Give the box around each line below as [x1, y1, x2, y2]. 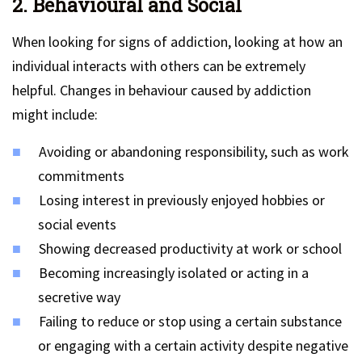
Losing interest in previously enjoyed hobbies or [39, 191, 325, 209]
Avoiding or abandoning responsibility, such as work [39, 142, 349, 161]
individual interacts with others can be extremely [12, 57, 305, 75]
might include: [12, 105, 98, 124]
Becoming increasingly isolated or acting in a [39, 263, 309, 282]
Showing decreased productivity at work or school [39, 239, 342, 258]
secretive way [38, 288, 120, 306]
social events [38, 215, 116, 234]
